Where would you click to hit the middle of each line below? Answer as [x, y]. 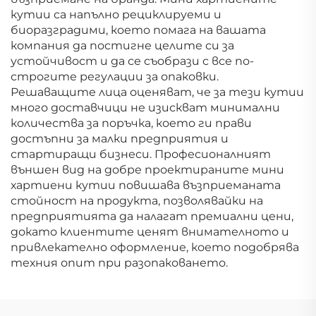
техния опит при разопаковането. [119, 262]
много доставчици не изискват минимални [145, 107]
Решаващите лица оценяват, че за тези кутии [157, 92]
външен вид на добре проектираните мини [147, 169]
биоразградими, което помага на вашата [138, 30]
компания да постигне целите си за [122, 45]
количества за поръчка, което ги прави [131, 123]
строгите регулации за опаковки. [115, 76]
